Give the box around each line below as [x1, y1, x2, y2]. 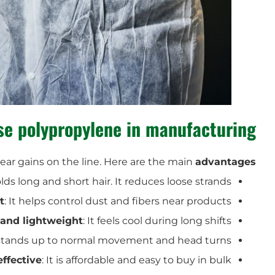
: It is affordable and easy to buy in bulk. [42, 254, 231, 266]
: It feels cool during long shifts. [83, 214, 231, 227]
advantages [195, 155, 256, 168]
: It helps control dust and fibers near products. [4, 195, 231, 207]
